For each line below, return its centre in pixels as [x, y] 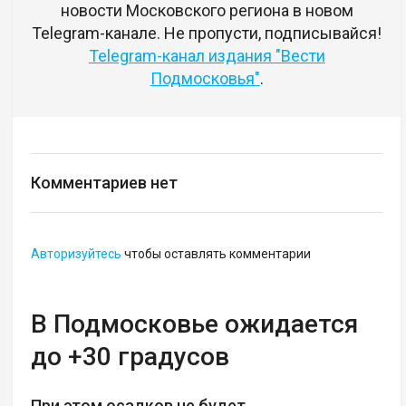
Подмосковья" [205, 78]
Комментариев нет [105, 182]
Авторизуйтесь [77, 253]
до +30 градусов [130, 356]
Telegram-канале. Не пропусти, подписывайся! [207, 33]
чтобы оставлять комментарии [217, 253]
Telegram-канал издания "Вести [207, 55]
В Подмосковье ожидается [195, 324]
